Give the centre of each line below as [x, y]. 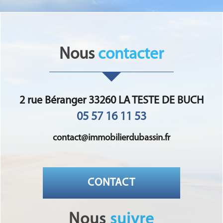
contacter [131, 54]
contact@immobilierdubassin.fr [111, 138]
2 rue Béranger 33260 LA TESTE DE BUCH [111, 101]
